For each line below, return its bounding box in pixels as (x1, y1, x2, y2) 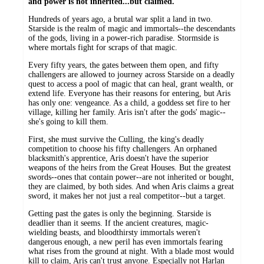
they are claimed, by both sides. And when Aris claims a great (28, 181, 234, 191)
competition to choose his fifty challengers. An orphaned (28, 144, 217, 153)
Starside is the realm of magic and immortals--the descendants (28, 24, 235, 33)
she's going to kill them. (28, 117, 108, 126)
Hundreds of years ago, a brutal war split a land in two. (28, 14, 213, 24)
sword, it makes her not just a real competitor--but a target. (28, 191, 226, 200)
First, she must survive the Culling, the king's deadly (28, 134, 204, 144)
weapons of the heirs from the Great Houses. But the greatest (28, 163, 231, 172)
